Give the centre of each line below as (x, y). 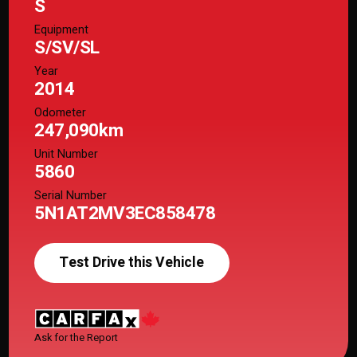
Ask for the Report (76, 337)
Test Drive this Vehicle (137, 263)
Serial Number (71, 195)
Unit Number (67, 154)
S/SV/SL (67, 47)
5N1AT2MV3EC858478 (125, 213)
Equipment (62, 29)
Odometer (61, 112)
